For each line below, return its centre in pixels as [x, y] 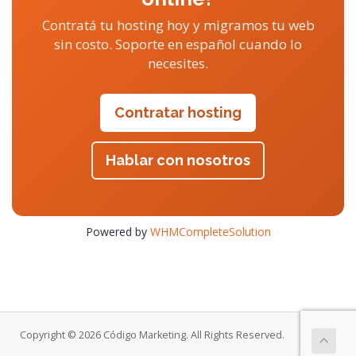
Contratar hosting [178, 112]
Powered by [118, 232]
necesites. [178, 63]
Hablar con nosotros [178, 160]
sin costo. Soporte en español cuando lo [178, 44]
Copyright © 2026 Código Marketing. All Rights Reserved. [152, 335]
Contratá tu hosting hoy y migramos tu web [178, 25]
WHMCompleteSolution [210, 232]
